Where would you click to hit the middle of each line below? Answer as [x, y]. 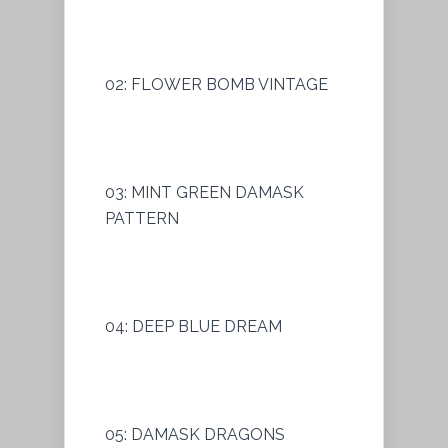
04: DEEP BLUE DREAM [193, 326]
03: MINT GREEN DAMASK [204, 192]
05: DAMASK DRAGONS [195, 434]
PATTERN [142, 218]
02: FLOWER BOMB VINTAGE [216, 84]
